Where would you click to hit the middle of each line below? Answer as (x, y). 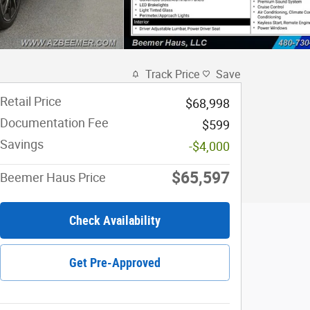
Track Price (172, 74)
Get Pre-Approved (115, 262)
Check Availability (115, 220)
